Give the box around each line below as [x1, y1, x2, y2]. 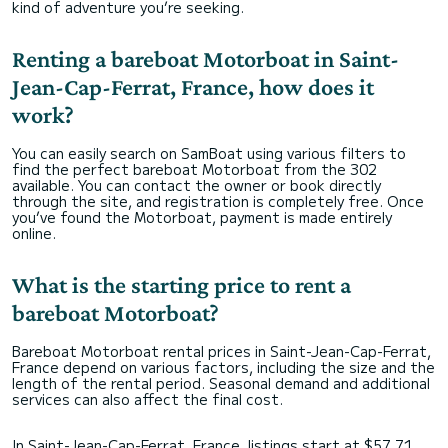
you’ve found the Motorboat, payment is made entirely [12, 207, 392, 228]
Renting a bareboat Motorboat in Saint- [12, 45, 399, 73]
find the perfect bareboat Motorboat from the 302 [12, 159, 377, 180]
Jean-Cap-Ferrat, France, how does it [12, 73, 374, 101]
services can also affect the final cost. [12, 389, 283, 410]
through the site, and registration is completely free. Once [12, 191, 424, 212]
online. [12, 223, 56, 244]
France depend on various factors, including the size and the [12, 357, 435, 378]
